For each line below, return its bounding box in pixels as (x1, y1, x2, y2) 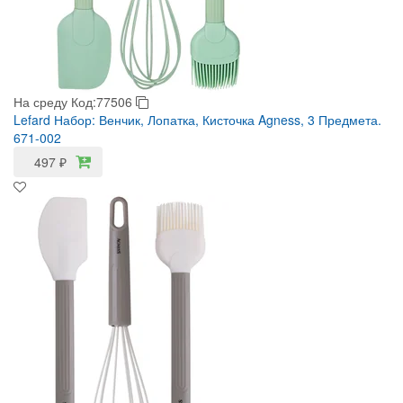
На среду (13, 93, 67, 111)
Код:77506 (71, 93, 136, 111)
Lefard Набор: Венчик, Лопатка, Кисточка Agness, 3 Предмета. (13, 111, 381, 129)
